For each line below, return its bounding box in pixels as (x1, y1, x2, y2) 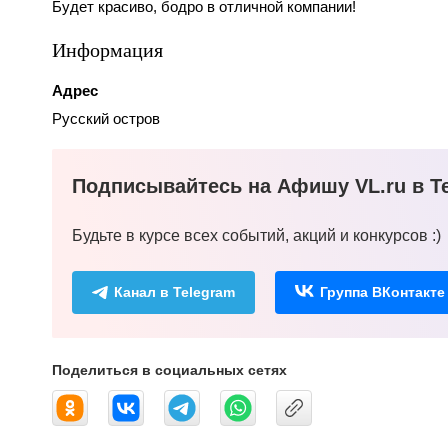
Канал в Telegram (114, 284, 235, 301)
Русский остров (52, 110, 160, 128)
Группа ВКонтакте (320, 284, 445, 301)
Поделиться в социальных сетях (52, 362, 287, 379)
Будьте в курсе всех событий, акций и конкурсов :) (72, 227, 441, 245)
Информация (52, 36, 163, 64)
